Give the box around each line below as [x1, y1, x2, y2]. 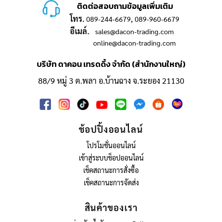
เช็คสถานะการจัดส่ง [83, 178, 139, 187]
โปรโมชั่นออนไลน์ [86, 141, 136, 150]
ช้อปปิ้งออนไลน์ [79, 123, 143, 135]
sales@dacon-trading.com [95, 27, 174, 36]
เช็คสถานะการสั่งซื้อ [83, 166, 139, 175]
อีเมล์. [70, 26, 89, 37]
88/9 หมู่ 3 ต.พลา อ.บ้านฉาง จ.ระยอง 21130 [38, 75, 184, 86]
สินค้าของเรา [84, 202, 138, 214]
